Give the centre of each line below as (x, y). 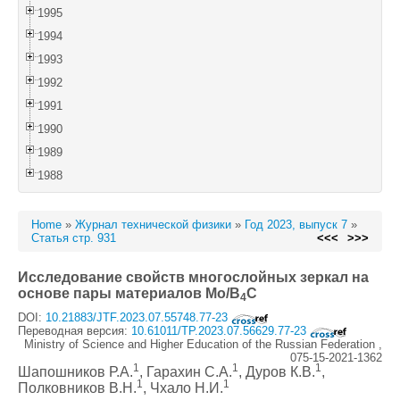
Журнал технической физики (153, 225)
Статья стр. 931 (74, 238)
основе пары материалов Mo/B (129, 293)
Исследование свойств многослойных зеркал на (193, 277)
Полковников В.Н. (77, 388)
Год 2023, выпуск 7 (296, 225)
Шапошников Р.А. (75, 372)
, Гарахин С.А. (186, 372)
